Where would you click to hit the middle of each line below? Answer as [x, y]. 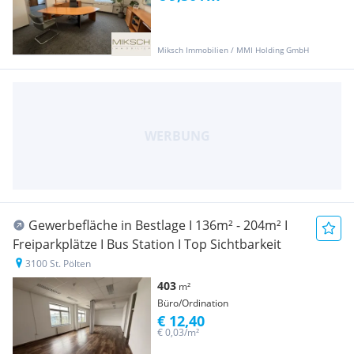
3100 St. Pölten [58, 263]
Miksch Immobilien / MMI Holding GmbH [233, 49]
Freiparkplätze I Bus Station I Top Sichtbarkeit [147, 244]
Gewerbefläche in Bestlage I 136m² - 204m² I [158, 225]
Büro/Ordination [193, 303]
